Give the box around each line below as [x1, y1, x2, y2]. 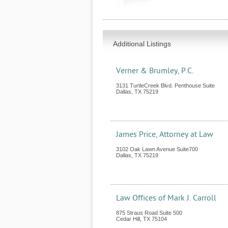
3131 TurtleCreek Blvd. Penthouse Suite [116, 82, 215, 89]
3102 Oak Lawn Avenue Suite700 [116, 146, 198, 152]
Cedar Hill [116, 216, 140, 222]
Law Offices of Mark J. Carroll [116, 193, 216, 203]
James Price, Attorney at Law [116, 130, 213, 139]
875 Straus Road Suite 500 [116, 210, 182, 216]
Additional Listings [113, 40, 171, 48]
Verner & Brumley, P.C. [116, 66, 193, 75]
